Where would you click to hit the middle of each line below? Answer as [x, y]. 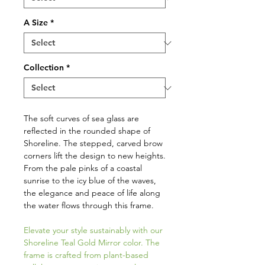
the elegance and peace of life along [92, 193]
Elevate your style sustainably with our [93, 230]
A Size [36, 23]
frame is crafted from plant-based [86, 255]
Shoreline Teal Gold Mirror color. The [92, 243]
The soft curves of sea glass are [81, 119]
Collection [44, 68]
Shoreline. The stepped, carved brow [93, 143]
